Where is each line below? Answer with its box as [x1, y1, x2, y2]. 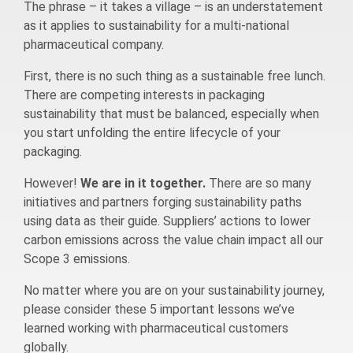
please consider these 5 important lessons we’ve [24, 302, 295, 318]
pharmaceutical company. [24, 37, 164, 53]
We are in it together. [80, 176, 206, 191]
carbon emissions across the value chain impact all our [24, 232, 323, 248]
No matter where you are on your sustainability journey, [24, 283, 325, 299]
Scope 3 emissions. [24, 251, 130, 267]
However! [24, 176, 80, 191]
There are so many [206, 176, 311, 191]
